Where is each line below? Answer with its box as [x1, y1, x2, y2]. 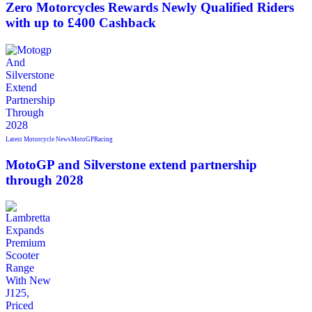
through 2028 [6, 172, 84, 187]
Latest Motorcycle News [6, 135, 71, 143]
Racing [94, 135, 113, 143]
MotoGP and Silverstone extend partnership [6, 157, 257, 172]
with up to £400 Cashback [6, 15, 156, 31]
